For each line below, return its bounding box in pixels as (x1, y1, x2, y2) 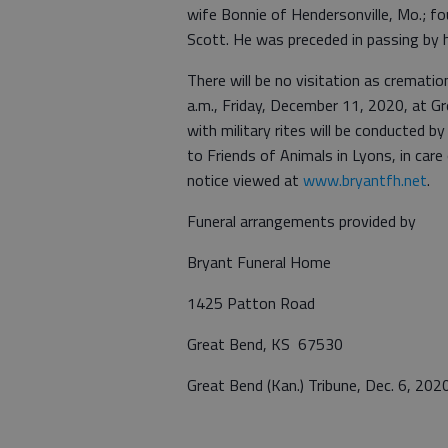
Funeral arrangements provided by (187, 209, 416, 233)
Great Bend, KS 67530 (187, 332, 343, 356)
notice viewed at (187, 168, 303, 192)
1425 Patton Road (187, 291, 315, 315)
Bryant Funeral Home (187, 250, 331, 274)
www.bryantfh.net (303, 168, 427, 192)
